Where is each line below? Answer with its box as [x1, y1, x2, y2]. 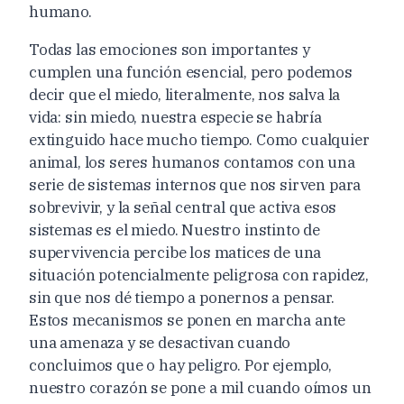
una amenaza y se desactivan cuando [29, 332, 291, 353]
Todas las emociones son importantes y [29, 39, 310, 60]
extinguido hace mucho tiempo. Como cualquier [29, 129, 370, 150]
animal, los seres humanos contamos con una [29, 151, 355, 172]
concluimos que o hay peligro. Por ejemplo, [29, 354, 332, 375]
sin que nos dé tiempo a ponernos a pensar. [29, 287, 335, 308]
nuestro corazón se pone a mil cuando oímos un [29, 377, 372, 398]
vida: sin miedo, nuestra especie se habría [29, 106, 322, 127]
